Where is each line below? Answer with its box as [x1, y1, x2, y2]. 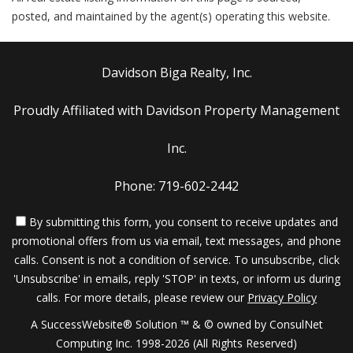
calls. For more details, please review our [36, 290, 247, 305]
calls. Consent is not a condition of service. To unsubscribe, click [13, 252, 340, 267]
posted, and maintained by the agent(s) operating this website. [12, 9, 330, 24]
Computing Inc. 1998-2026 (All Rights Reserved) [56, 336, 297, 351]
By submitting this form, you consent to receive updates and [25, 214, 338, 229]
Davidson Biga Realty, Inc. [101, 64, 252, 81]
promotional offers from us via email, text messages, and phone [12, 233, 341, 248]
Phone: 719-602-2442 [114, 177, 239, 195]
